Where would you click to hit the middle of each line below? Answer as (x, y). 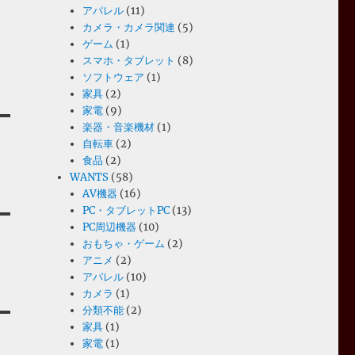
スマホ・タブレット (129, 61)
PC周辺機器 (110, 227)
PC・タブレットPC (126, 210)
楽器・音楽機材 (119, 127)
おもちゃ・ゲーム (124, 244)
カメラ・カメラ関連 (129, 27)
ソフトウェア (114, 77)
